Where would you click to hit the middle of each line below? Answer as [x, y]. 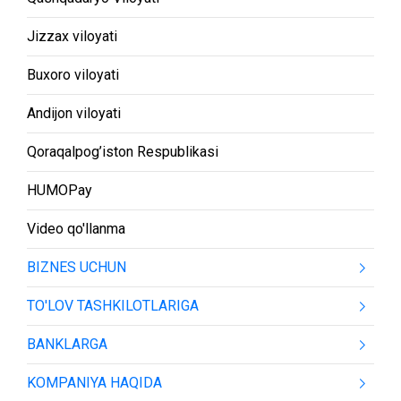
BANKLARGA [67, 344]
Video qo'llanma [76, 229]
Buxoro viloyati [73, 75]
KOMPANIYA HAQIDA [94, 383]
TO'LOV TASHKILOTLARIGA [113, 306]
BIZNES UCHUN [77, 267]
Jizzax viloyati [72, 36]
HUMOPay [60, 190]
